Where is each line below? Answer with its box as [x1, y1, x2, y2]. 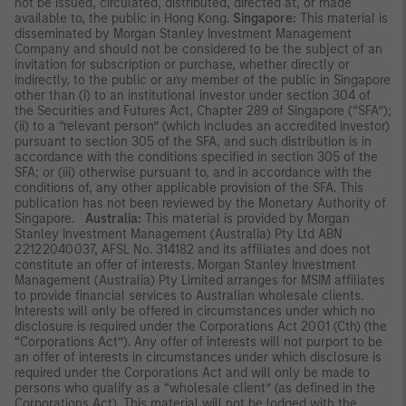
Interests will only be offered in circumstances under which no [14, 303, 375, 319]
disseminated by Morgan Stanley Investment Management [14, 25, 352, 42]
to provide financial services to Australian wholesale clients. [14, 287, 363, 304]
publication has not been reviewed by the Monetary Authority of [14, 195, 386, 211]
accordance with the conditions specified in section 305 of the [14, 149, 378, 165]
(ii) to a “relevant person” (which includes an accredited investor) [14, 118, 390, 134]
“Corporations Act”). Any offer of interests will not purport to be [14, 333, 382, 350]
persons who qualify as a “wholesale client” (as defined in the [14, 380, 375, 396]
